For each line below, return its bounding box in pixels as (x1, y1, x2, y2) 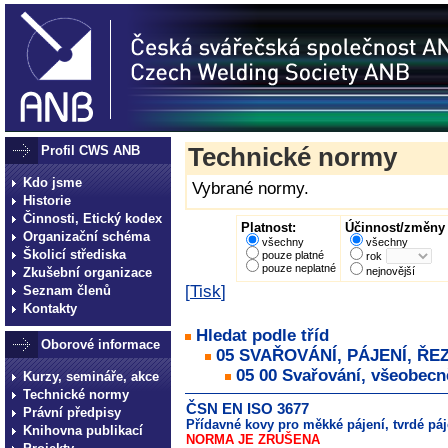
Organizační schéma (23, 229, 150, 244)
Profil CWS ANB (41, 143, 140, 158)
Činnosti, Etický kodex (23, 211, 162, 226)
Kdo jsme (23, 175, 82, 190)
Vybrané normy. (192, 179, 309, 198)
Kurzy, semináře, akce (23, 369, 159, 384)
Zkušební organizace (23, 265, 152, 280)
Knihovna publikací (23, 423, 143, 438)
